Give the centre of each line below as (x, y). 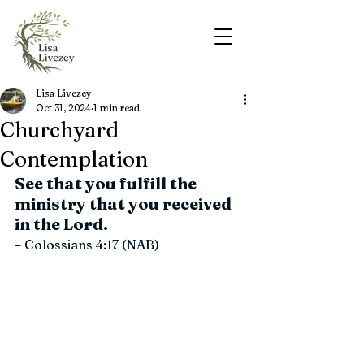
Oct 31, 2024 (63, 108)
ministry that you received (125, 204)
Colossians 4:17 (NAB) (90, 245)
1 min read (117, 108)
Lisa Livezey (64, 93)
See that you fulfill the (107, 183)
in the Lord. (61, 224)
